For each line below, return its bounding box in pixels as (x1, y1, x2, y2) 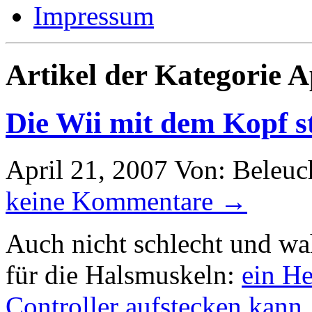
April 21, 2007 (6, 154, 168, 185)
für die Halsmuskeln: (6, 259, 242, 290)
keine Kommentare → (6, 185, 247, 216)
